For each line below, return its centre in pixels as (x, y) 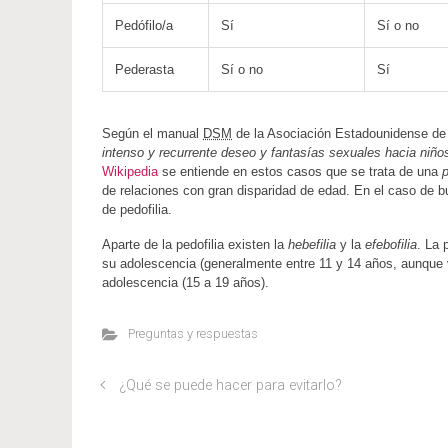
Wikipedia (130, 171)
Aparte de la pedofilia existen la (195, 244)
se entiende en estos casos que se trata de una (300, 171)
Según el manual (152, 133)
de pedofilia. (137, 209)
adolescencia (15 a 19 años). (185, 282)
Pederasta (144, 69)
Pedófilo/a (144, 25)
